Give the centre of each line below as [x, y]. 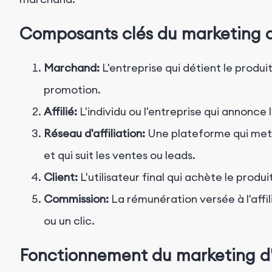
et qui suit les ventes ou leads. [120, 155]
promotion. [72, 89]
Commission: [76, 199]
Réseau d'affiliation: [94, 133]
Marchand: [72, 67]
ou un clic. [69, 220]
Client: [61, 177]
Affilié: [60, 111]
